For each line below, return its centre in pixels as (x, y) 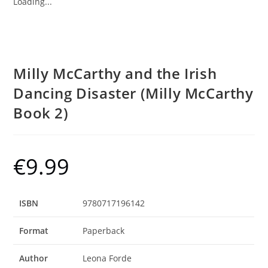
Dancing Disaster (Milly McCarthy (133, 93)
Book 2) (41, 113)
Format (34, 231)
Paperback (104, 231)
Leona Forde (107, 258)
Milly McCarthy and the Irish (115, 73)
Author (34, 258)
